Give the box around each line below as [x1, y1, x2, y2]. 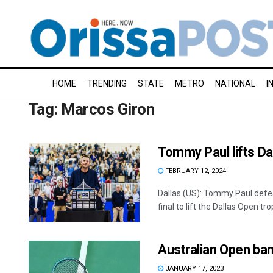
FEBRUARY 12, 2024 [163, 167, 226, 175]
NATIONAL [215, 79, 255, 88]
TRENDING [87, 79, 127, 88]
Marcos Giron [61, 100, 155, 118]
